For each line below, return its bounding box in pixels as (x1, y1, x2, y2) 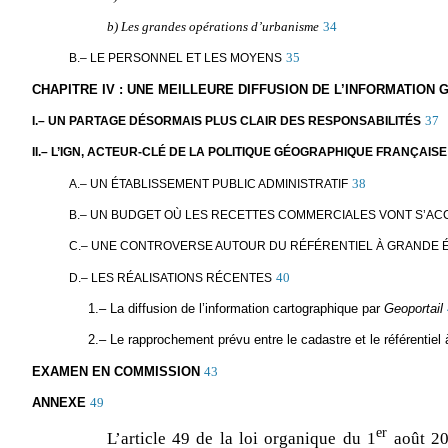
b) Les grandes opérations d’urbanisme (106, 19, 319, 35)
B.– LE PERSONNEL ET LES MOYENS (69, 51, 283, 66)
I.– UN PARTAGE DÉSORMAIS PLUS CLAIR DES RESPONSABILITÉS (31, 114, 421, 129)
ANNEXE (31, 395, 86, 411)
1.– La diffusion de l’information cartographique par (87, 301, 384, 317)
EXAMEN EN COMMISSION (31, 363, 200, 379)
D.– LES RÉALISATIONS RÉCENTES (69, 270, 273, 285)
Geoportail (383, 301, 443, 317)
